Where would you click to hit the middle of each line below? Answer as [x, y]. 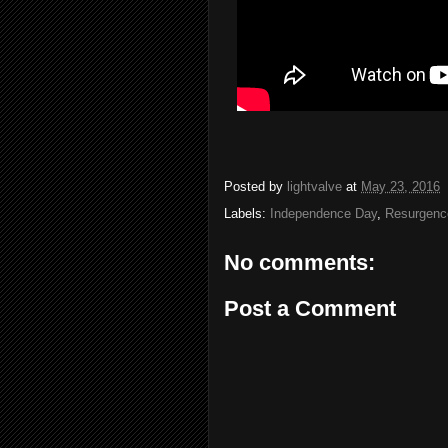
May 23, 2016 [400, 187]
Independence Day [323, 213]
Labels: [247, 213]
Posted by [255, 187]
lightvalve [314, 187]
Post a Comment [310, 308]
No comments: [299, 262]
